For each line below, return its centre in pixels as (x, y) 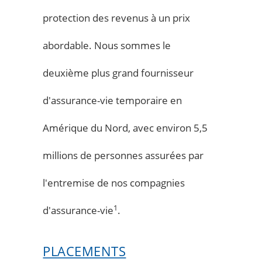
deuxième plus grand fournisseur (118, 73)
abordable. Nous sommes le (107, 45)
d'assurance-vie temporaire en (113, 100)
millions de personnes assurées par (123, 155)
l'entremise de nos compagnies (114, 182)
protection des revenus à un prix (117, 18)
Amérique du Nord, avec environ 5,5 (125, 127)
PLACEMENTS (85, 251)
